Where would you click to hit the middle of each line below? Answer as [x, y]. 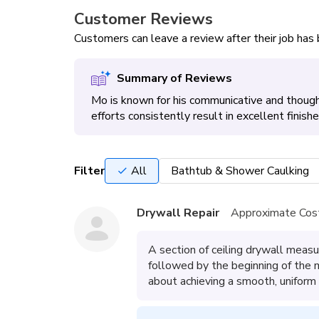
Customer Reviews [143, 19]
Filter [89, 171]
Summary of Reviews [174, 78]
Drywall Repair [178, 213]
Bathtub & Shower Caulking [240, 171]
